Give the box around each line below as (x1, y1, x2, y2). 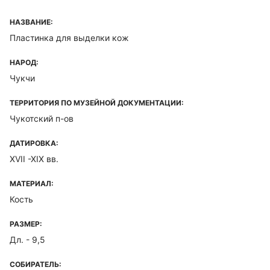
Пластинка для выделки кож (10, 33, 129, 43)
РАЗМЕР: (10, 219, 42, 228)
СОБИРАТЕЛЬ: (10, 260, 61, 269)
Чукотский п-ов (10, 113, 74, 124)
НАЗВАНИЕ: (10, 17, 53, 27)
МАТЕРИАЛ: (10, 179, 54, 188)
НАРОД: (10, 58, 39, 67)
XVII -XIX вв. (10, 154, 58, 164)
